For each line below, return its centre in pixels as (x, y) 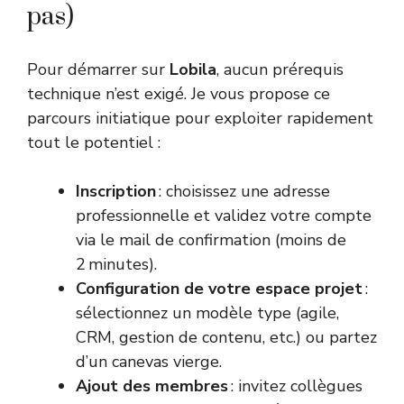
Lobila (193, 70)
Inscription (116, 192)
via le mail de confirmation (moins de (211, 240)
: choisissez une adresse (243, 192)
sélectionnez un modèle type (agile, (207, 313)
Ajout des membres (152, 386)
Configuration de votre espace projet (219, 289)
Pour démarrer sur (98, 70)
